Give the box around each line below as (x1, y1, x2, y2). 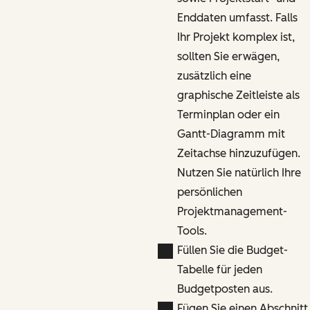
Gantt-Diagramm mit (176, 127, 285, 140)
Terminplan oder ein (176, 107, 280, 121)
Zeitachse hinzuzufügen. (176, 146, 300, 160)
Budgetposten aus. (176, 282, 273, 295)
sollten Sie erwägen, (176, 49, 280, 63)
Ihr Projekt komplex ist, (176, 30, 295, 44)
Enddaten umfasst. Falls (176, 10, 298, 24)
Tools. (176, 224, 207, 237)
